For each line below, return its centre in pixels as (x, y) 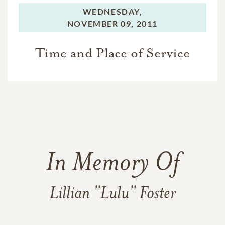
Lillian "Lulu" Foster (113, 194)
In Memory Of (113, 164)
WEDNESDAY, (113, 11)
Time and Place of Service (113, 53)
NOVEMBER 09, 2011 (113, 23)
